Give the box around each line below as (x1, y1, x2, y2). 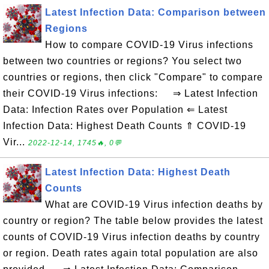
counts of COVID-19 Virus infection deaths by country (3, 232, 260, 242)
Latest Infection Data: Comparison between (45, 7, 266, 17)
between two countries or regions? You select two (3, 56, 242, 66)
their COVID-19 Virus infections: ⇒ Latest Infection (3, 88, 258, 98)
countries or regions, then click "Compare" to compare (3, 72, 263, 82)
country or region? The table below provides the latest (3, 216, 263, 226)
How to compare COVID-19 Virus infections (45, 40, 253, 50)
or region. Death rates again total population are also (3, 248, 258, 258)
